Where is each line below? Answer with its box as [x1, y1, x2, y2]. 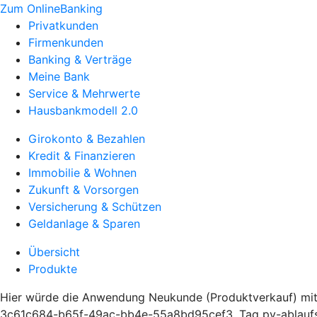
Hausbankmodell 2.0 [28, 103, 138, 117]
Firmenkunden [28, 35, 103, 50]
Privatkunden [28, 18, 98, 33]
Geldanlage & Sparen [28, 217, 140, 231]
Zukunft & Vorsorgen [28, 183, 139, 197]
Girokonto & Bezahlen [28, 132, 145, 146]
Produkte [28, 262, 77, 276]
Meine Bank [28, 69, 90, 83]
